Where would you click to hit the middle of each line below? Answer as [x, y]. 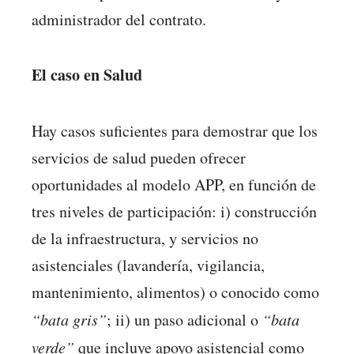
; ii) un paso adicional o [185, 319]
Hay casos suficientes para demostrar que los [175, 130]
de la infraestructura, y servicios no [145, 238]
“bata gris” [69, 319]
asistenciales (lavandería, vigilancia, [148, 265]
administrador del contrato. [119, 19]
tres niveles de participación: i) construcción [174, 211]
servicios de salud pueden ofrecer [139, 157]
